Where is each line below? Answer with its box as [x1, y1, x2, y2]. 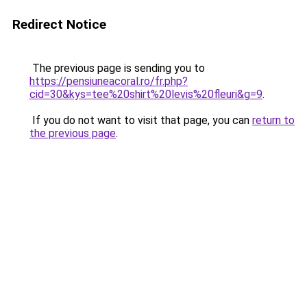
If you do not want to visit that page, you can [29, 114, 252, 127]
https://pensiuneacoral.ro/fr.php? [29, 75, 188, 88]
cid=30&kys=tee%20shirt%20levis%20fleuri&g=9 [29, 88, 262, 101]
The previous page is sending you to [29, 62, 205, 75]
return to [252, 114, 295, 127]
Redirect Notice [12, 16, 106, 32]
